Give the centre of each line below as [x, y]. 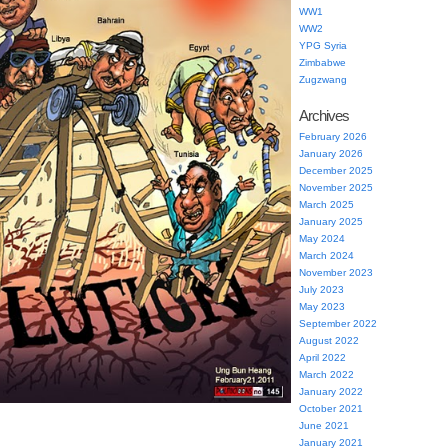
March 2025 [326, 204]
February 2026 [333, 136]
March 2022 [326, 374]
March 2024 [326, 255]
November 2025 [336, 187]
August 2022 [329, 340]
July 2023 [321, 289]
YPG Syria [323, 45]
